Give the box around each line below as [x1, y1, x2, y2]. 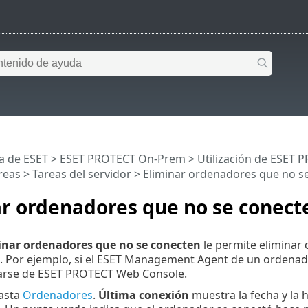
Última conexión [98, 287, 189, 302]
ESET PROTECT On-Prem [59, 151, 186, 167]
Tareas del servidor [32, 166, 131, 182]
